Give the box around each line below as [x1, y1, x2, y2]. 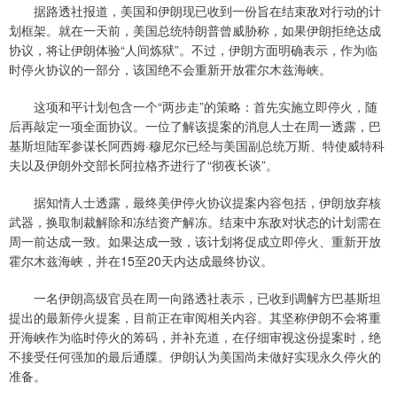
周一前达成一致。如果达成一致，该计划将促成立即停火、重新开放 [9, 232, 381, 251]
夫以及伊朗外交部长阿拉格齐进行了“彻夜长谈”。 [9, 156, 278, 175]
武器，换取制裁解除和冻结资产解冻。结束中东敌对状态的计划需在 [9, 213, 381, 231]
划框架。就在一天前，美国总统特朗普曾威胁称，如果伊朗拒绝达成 [9, 21, 381, 40]
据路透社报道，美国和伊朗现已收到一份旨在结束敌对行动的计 [9, 2, 381, 20]
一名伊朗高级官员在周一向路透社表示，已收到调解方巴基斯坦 [9, 289, 381, 307]
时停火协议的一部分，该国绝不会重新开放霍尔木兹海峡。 [9, 60, 331, 79]
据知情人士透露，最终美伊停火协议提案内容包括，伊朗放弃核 [9, 193, 381, 212]
